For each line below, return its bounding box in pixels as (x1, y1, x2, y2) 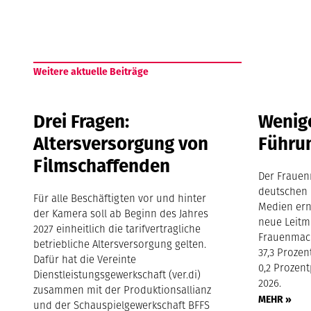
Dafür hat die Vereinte (33, 251, 137, 267)
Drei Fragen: (33, 108, 130, 134)
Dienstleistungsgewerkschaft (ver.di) (33, 267, 201, 282)
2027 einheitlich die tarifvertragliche (33, 221, 201, 236)
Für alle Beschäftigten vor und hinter (33, 190, 207, 205)
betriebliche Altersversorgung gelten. (33, 236, 207, 251)
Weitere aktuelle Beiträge (33, 64, 149, 78)
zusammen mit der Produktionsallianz (33, 282, 212, 297)
